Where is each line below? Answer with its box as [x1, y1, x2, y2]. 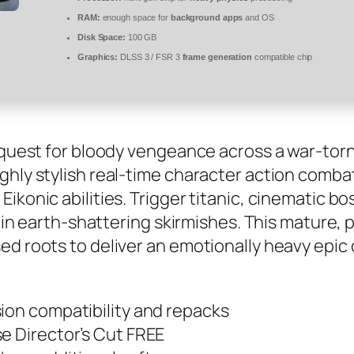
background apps [170, 13, 243, 23]
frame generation [182, 52, 252, 62]
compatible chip [251, 52, 313, 62]
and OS [243, 13, 274, 23]
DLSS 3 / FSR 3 [118, 52, 183, 62]
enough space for [100, 13, 171, 23]
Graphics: [77, 52, 119, 62]
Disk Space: [77, 32, 126, 43]
